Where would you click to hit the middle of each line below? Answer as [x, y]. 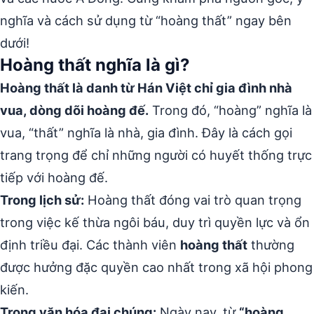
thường [271, 245]
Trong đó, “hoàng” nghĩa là [230, 110]
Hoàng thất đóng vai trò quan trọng [193, 200]
